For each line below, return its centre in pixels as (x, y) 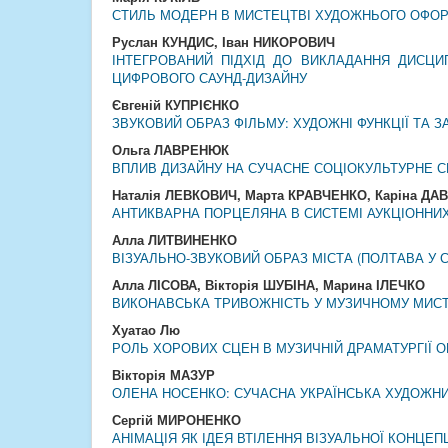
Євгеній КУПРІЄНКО (175, 104)
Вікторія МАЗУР (163, 374)
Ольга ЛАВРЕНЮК (170, 149)
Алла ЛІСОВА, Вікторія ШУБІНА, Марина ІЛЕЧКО (268, 284)
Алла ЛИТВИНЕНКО (174, 239)
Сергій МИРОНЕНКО (176, 419)
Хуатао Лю (146, 329)
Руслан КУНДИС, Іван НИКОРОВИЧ (223, 41)
